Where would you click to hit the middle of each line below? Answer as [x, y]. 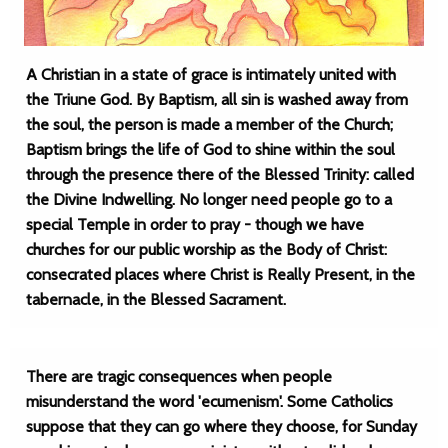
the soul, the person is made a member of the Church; [209, 124]
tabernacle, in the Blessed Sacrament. [156, 299]
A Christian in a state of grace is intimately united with [211, 74]
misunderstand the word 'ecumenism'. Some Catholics [209, 401]
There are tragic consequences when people [179, 376]
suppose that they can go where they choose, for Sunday [221, 426]
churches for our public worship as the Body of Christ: [206, 249]
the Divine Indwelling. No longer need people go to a [209, 199]
